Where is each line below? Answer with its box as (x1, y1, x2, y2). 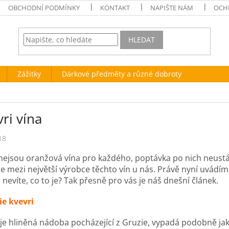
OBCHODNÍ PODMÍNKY (8, 3, 80, 12)
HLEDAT (128, 35, 155, 45)
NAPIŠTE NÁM (150, 3, 194, 12)
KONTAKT (100, 3, 130, 12)
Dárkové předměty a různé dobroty (62, 69, 181, 79)
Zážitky (17, 69, 41, 79)
